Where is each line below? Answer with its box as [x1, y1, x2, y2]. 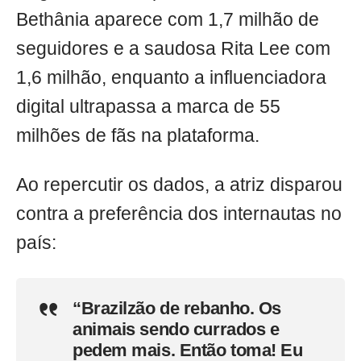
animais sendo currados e [73, 318, 280, 339]
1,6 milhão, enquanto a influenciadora [16, 67, 326, 88]
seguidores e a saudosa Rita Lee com [16, 38, 330, 59]
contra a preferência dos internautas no [16, 203, 342, 224]
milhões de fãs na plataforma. [16, 125, 259, 146]
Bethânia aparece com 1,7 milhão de [16, 9, 319, 30]
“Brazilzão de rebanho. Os [73, 297, 281, 318]
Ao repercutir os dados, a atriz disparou [16, 174, 342, 195]
